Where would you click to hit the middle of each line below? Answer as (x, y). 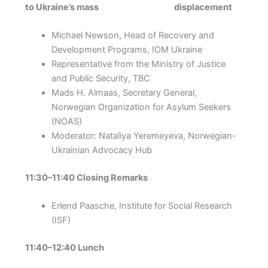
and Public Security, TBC (100, 79)
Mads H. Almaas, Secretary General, (124, 93)
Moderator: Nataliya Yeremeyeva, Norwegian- (144, 136)
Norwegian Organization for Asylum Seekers (141, 107)
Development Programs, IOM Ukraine (127, 50)
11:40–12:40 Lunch (64, 248)
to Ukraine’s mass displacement (128, 7)
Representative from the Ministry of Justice (138, 64)
